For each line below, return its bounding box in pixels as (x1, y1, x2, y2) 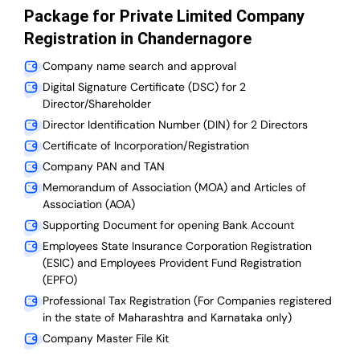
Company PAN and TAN (43, 159, 165, 174)
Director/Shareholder (43, 96, 151, 112)
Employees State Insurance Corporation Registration (43, 239, 312, 254)
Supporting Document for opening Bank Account (43, 218, 294, 233)
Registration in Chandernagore (24, 29, 252, 49)
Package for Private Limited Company (24, 6, 305, 27)
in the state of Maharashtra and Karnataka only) (43, 310, 292, 325)
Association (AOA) (43, 197, 135, 212)
